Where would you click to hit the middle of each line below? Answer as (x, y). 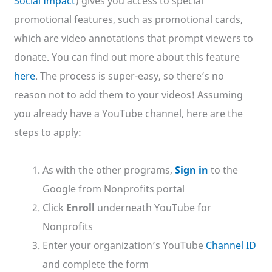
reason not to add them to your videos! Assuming (129, 95)
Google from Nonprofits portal (113, 189)
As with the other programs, (108, 170)
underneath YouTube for (154, 208)
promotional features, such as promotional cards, (129, 20)
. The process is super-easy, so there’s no (130, 76)
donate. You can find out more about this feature (127, 57)
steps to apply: (48, 133)
